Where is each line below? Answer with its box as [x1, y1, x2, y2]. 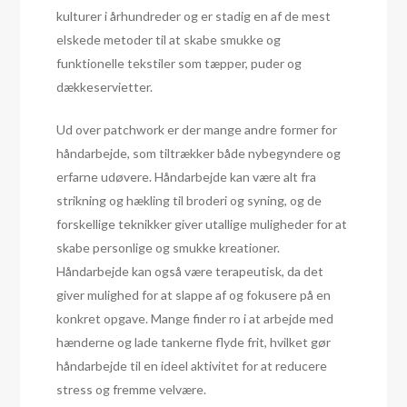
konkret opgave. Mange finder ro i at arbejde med [56, 311, 334, 327]
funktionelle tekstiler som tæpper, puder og [56, 55, 303, 72]
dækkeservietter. [56, 79, 154, 95]
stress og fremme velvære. [56, 382, 207, 398]
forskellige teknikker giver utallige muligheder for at [56, 216, 348, 233]
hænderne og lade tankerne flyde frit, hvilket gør [56, 334, 332, 351]
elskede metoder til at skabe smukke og [56, 32, 282, 48]
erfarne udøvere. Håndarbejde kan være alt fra [56, 169, 317, 185]
